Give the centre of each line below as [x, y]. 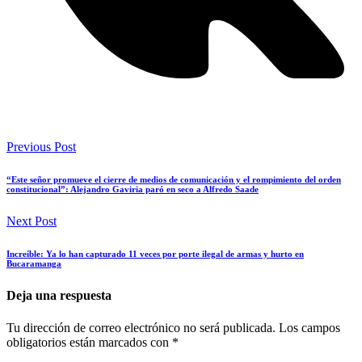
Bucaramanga [34, 264]
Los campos [309, 327]
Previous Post [41, 147]
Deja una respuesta [59, 296]
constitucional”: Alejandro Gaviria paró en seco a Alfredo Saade [133, 189]
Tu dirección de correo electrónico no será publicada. [141, 327]
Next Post [32, 221]
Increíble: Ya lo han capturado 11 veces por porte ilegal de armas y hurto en [155, 254]
